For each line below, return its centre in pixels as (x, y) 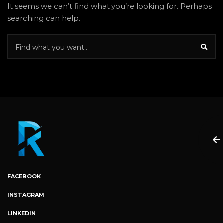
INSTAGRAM (26, 195)
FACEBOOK (24, 176)
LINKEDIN (22, 213)
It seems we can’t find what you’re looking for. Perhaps (110, 6)
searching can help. (44, 18)
